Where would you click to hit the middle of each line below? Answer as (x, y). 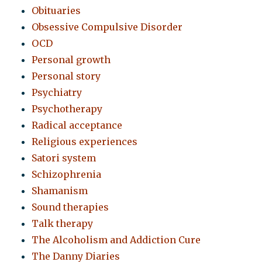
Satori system (64, 158)
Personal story (66, 76)
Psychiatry (57, 93)
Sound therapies (70, 207)
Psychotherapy (67, 109)
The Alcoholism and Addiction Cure (116, 240)
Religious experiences (85, 142)
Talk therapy (63, 224)
